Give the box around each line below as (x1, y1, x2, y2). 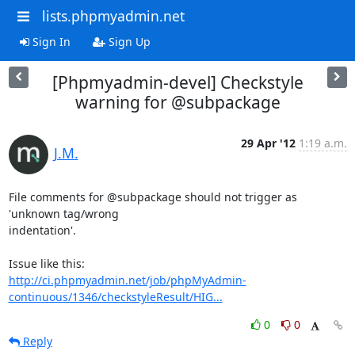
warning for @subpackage (74, 90, 281, 113)
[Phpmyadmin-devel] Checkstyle (52, 71, 303, 94)
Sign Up (105, 33, 151, 49)
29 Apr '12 (240, 135, 296, 151)
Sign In (29, 33, 71, 49)
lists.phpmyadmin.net (41, 6, 185, 25)
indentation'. (8, 222, 76, 238)
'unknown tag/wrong (8, 205, 119, 221)
